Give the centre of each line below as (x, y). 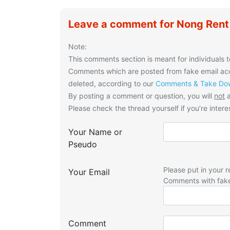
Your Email (89, 172)
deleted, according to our (112, 84)
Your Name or (95, 132)
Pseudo (83, 145)
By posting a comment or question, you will (141, 96)
